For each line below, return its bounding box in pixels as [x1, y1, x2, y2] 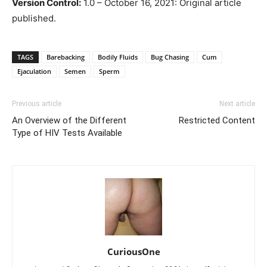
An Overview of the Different [12, 114, 126, 126]
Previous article [12, 99, 61, 108]
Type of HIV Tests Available [12, 127, 122, 138]
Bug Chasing [151, 52, 189, 61]
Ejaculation [17, 66, 51, 76]
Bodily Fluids [98, 52, 138, 61]
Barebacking [46, 52, 85, 61]
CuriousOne [107, 245, 160, 257]
